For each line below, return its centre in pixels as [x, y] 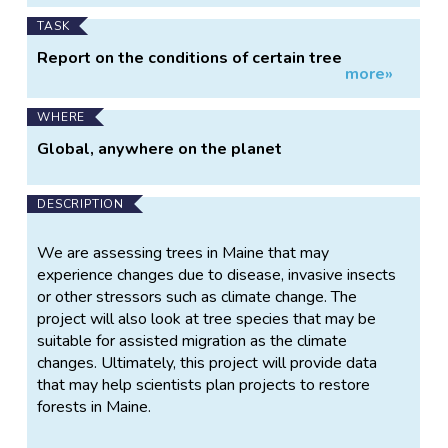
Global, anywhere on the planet [160, 148]
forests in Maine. [94, 406]
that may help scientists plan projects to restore [204, 384]
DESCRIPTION [81, 203]
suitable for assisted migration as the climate [192, 340]
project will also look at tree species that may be [207, 318]
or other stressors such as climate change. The [197, 296]
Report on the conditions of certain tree [190, 57]
